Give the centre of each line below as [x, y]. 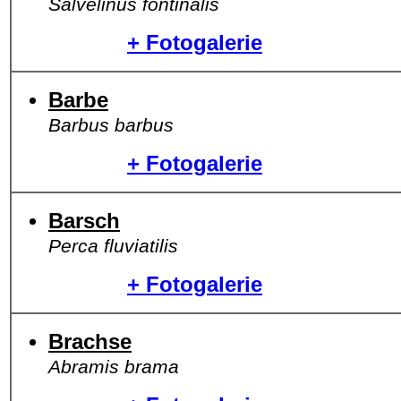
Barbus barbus [111, 125]
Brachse [90, 341]
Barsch [84, 221]
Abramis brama [114, 367]
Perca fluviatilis [113, 246]
